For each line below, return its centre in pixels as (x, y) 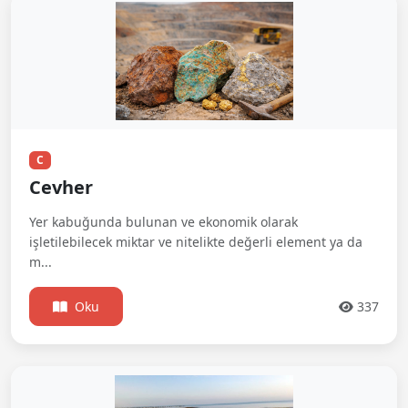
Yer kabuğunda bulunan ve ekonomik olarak (163, 222)
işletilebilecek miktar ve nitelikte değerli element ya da (196, 242)
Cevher (61, 188)
